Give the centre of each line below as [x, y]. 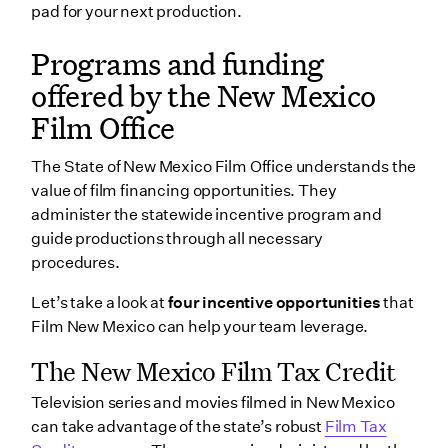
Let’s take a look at [99, 302]
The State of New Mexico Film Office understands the [224, 166]
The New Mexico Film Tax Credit [213, 370]
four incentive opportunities [274, 302]
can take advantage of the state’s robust [178, 427]
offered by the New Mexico [203, 96]
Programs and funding [177, 64]
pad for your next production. [136, 12]
